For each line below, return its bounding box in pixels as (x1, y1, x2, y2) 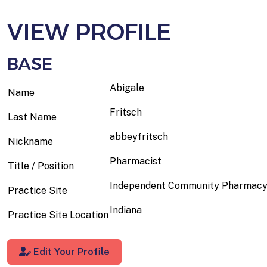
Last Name (8, 111, 57, 123)
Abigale (110, 82, 144, 94)
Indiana (110, 204, 142, 216)
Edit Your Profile (31, 246, 110, 257)
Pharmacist (110, 155, 162, 167)
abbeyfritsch (110, 131, 168, 142)
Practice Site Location (8, 209, 108, 221)
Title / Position (8, 160, 74, 172)
